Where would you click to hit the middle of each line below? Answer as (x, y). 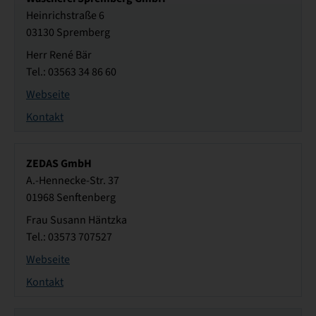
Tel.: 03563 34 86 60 (71, 72)
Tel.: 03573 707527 (69, 237)
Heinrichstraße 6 (65, 16)
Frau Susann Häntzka (77, 220)
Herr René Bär (59, 55)
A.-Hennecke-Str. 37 (73, 181)
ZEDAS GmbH (59, 164)
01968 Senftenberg (71, 198)
